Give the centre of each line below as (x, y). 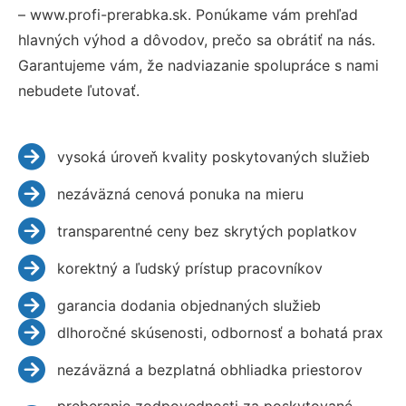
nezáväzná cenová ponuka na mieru (180, 193)
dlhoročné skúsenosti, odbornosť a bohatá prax (220, 332)
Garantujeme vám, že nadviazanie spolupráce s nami (198, 65)
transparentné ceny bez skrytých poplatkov (207, 231)
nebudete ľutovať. (79, 90)
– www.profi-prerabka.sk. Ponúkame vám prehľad (188, 14)
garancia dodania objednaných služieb (188, 305)
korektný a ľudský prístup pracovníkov (189, 268)
